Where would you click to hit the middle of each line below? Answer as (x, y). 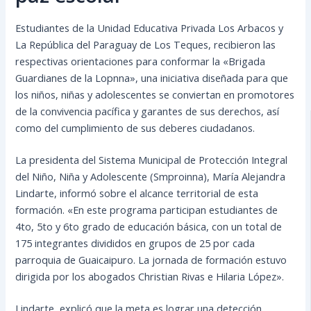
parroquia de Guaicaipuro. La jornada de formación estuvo (151, 259)
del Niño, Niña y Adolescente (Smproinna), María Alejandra (151, 176)
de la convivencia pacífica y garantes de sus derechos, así (148, 111)
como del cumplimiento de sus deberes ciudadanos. (135, 127)
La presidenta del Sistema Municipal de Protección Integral (152, 159)
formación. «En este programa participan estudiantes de (147, 209)
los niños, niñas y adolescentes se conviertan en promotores (155, 94)
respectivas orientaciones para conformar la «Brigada (141, 61)
